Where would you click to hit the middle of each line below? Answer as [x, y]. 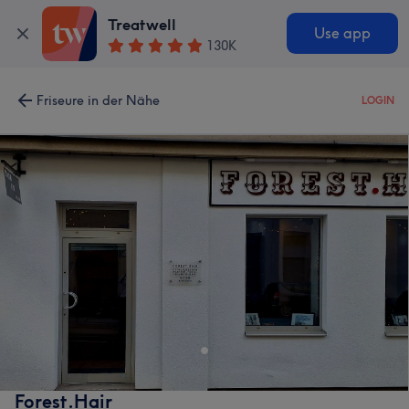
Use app [342, 34]
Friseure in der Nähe [98, 100]
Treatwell [142, 25]
